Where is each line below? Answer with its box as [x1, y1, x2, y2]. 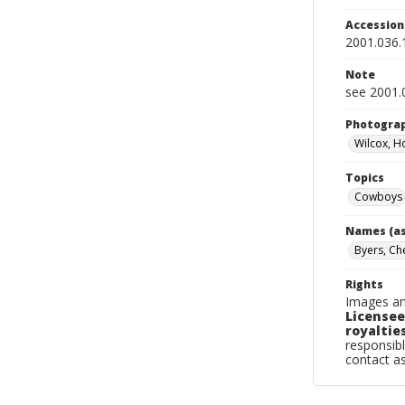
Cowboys [354, 189, 402, 204]
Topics [345, 170, 384, 185]
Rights [345, 277, 383, 292]
